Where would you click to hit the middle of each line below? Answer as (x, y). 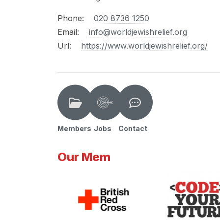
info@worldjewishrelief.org (138, 32)
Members (74, 128)
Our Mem (84, 157)
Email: (69, 32)
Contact (133, 128)
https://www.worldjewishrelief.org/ (144, 45)
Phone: (72, 18)
